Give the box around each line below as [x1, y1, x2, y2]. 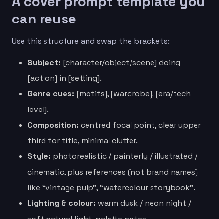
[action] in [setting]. [27, 72, 102, 83]
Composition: [27, 119, 79, 130]
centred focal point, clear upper [79, 119, 201, 130]
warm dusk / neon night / [96, 197, 191, 208]
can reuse [12, 9, 76, 27]
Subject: [27, 57, 61, 67]
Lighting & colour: [27, 197, 96, 208]
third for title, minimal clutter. [27, 135, 138, 146]
